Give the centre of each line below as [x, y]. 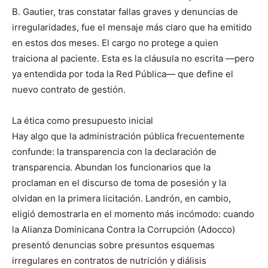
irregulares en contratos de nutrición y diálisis [109, 261]
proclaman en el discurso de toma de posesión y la [119, 183]
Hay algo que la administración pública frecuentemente [128, 136]
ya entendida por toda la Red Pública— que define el [123, 74]
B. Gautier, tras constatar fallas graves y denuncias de [125, 12]
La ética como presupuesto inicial [83, 121]
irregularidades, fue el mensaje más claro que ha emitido [132, 27]
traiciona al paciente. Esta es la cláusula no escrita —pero [133, 58]
